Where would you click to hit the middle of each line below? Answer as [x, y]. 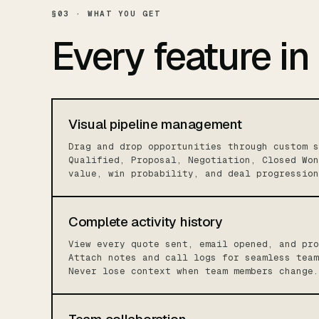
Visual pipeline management [155, 124]
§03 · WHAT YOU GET [106, 14]
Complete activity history [146, 222]
